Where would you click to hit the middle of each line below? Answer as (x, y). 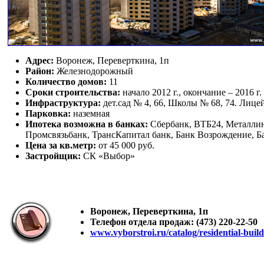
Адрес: (39, 60)
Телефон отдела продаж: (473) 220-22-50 (174, 222)
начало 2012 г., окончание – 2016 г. (191, 92)
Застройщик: (53, 156)
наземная (90, 113)
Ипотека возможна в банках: (87, 124)
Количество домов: (66, 82)
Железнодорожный (94, 71)
